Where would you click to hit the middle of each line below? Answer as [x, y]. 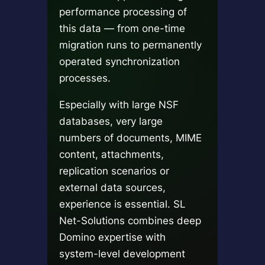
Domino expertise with [112, 237]
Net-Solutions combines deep [130, 221]
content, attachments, [111, 154]
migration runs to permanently [130, 45]
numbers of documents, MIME [130, 138]
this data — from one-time [122, 28]
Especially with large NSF [119, 105]
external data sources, [112, 188]
